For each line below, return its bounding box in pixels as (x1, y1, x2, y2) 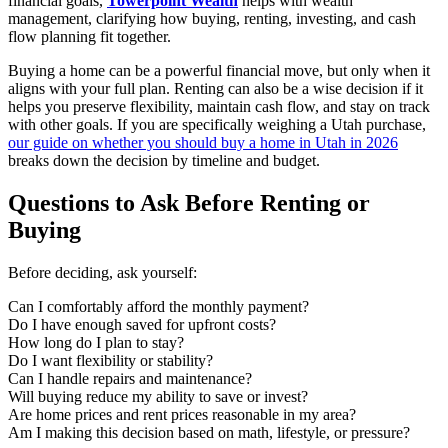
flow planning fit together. (8, 27, 171, 45)
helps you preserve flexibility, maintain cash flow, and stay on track (8, 97, 430, 115)
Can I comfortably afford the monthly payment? (8, 297, 309, 315)
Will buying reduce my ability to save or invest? (8, 387, 308, 405)
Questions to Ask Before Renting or (8, 189, 370, 216)
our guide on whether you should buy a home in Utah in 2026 (8, 133, 398, 151)
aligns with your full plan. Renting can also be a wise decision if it (8, 79, 423, 97)
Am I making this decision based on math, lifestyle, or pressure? (8, 423, 410, 441)
